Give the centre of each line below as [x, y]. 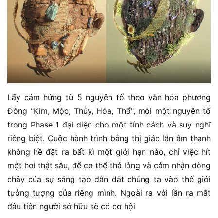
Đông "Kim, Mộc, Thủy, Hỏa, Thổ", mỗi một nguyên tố [109, 111]
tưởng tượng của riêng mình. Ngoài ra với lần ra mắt [109, 192]
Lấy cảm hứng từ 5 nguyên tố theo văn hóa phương [109, 97]
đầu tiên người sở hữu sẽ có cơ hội [73, 206]
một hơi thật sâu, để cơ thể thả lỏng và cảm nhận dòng [109, 165]
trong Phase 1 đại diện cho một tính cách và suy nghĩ [109, 124]
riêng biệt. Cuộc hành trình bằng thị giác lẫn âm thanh [109, 138]
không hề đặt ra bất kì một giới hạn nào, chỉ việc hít [109, 152]
